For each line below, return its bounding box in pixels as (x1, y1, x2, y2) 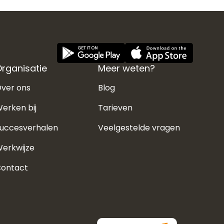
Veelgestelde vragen (98, 121, 180, 133)
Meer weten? (98, 61, 155, 74)
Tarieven (98, 101, 132, 113)
